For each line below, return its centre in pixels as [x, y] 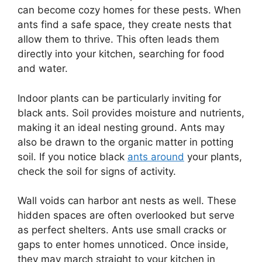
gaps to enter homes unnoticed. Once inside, [123, 245]
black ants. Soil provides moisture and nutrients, [131, 113]
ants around [156, 156]
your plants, [213, 156]
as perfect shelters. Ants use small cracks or [122, 230]
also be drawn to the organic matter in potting [125, 142]
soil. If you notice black [73, 156]
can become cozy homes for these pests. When [129, 10]
